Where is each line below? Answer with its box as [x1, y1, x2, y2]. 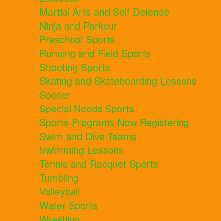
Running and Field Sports [39, 46, 150, 61]
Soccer [39, 87, 70, 102]
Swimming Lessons [39, 143, 124, 157]
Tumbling [39, 170, 78, 185]
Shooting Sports [39, 60, 110, 74]
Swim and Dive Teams [39, 129, 137, 144]
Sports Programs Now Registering [39, 115, 189, 130]
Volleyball [39, 184, 80, 199]
